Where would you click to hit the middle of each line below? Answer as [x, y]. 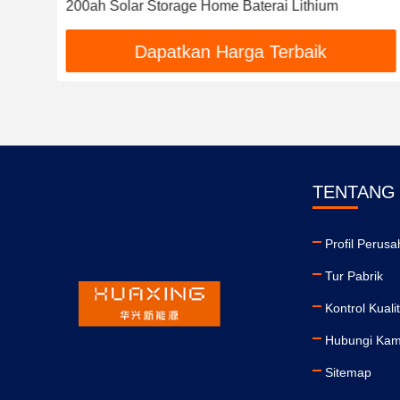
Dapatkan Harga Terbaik [231, 52]
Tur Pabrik [354, 276]
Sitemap [348, 372]
